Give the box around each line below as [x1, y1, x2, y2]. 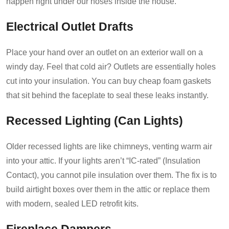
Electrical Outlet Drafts [6, 20, 133, 33]
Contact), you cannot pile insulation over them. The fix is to [6, 170, 217, 179]
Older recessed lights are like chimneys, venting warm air [6, 142, 212, 151]
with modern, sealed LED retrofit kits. [6, 199, 139, 208]
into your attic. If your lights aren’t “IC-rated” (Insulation [6, 156, 200, 165]
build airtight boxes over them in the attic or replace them [6, 185, 210, 194]
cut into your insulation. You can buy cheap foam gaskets [6, 76, 211, 85]
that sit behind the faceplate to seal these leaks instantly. [6, 90, 209, 100]
